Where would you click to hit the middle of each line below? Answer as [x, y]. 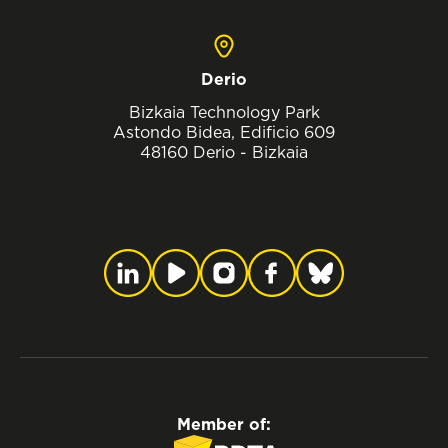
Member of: [224, 425]
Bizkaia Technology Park [224, 112]
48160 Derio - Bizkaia [224, 152]
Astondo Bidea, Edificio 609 [224, 132]
